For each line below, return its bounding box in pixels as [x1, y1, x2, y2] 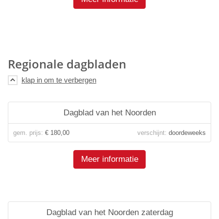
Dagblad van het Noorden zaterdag [46, 208, 173, 217]
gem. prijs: [13, 129, 43, 136]
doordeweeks [167, 129, 206, 136]
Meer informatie [81, 154, 138, 164]
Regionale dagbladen [8, 56, 126, 72]
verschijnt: [137, 129, 167, 136]
